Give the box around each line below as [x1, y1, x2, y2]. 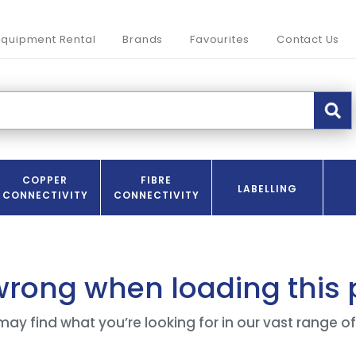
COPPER [22, 173, 68, 188]
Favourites [190, 32, 250, 48]
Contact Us [277, 32, 340, 48]
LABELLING [238, 181, 297, 195]
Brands [122, 32, 164, 48]
